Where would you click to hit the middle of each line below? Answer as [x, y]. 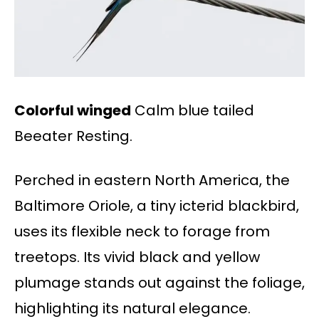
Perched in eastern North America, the [152, 181]
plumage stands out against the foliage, [159, 283]
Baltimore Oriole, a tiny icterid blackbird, [157, 206]
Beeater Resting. [73, 136]
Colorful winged [73, 111]
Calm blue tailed [193, 111]
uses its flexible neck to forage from [142, 232]
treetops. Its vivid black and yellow [137, 257]
